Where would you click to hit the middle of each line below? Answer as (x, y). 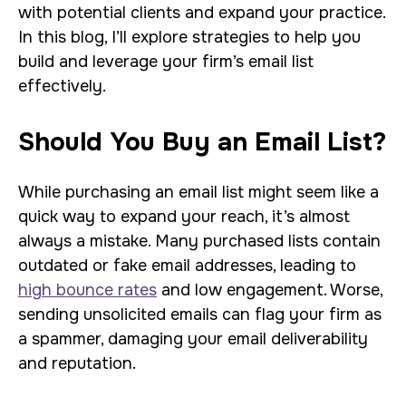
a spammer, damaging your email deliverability (193, 339)
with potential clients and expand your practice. (202, 13)
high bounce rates (87, 290)
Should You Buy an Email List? (202, 142)
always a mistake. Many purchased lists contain (199, 241)
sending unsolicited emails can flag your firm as (200, 314)
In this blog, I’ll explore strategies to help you (189, 37)
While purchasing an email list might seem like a (198, 192)
